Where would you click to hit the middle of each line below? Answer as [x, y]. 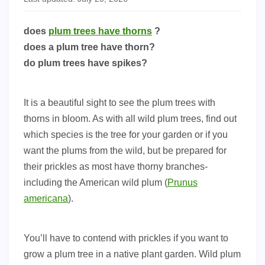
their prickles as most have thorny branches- [116, 167]
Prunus [182, 183]
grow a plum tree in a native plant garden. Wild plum [132, 254]
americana [46, 199]
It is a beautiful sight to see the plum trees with [119, 103]
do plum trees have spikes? [85, 63]
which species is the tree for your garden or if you [126, 135]
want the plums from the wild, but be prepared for [125, 151]
